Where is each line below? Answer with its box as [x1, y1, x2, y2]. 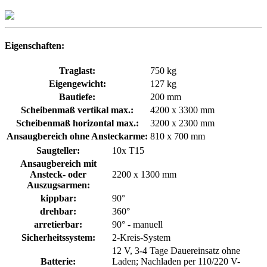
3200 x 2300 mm [150, 118, 215, 129]
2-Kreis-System [112, 232, 170, 243]
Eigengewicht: [48, 79, 106, 89]
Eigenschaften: [5, 40, 64, 51]
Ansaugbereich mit [20, 159, 97, 169]
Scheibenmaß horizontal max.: [15, 118, 139, 129]
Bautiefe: [59, 92, 95, 103]
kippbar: [40, 193, 76, 204]
